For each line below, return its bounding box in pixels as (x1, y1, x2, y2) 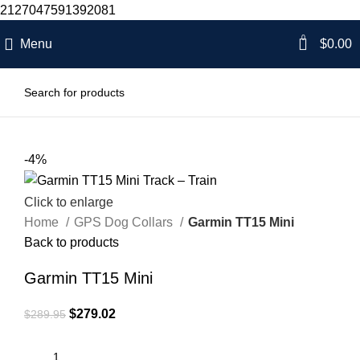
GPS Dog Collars (74, 215, 176, 229)
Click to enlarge (24, 194, 113, 209)
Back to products (24, 235, 119, 249)
